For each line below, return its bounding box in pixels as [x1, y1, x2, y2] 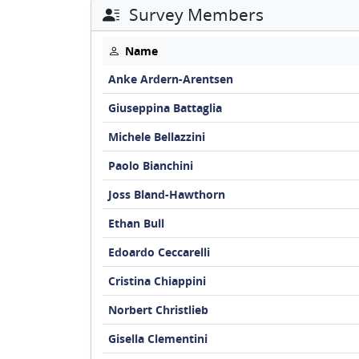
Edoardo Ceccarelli [107, 244, 210, 260]
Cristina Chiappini [107, 273, 206, 288]
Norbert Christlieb [107, 302, 208, 317]
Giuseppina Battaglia [107, 100, 222, 115]
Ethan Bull [107, 216, 164, 231]
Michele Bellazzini [107, 129, 205, 144]
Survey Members [124, 3, 264, 26]
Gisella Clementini [107, 331, 208, 346]
